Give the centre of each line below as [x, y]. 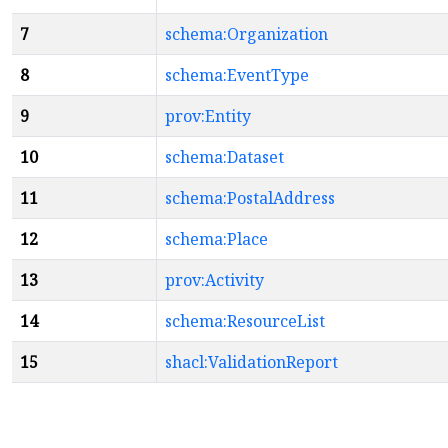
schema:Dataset [224, 157]
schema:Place [216, 239]
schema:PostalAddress [250, 198]
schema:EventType [237, 75]
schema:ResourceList [245, 321]
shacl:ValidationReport [251, 362]
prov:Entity [208, 116]
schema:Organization [246, 34]
